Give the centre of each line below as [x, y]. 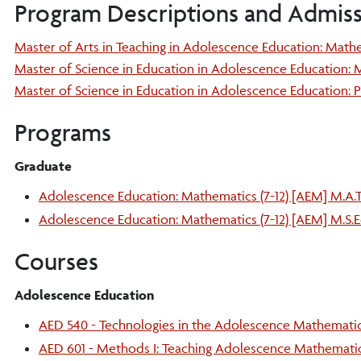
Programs [63, 133]
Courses [56, 261]
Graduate [43, 166]
